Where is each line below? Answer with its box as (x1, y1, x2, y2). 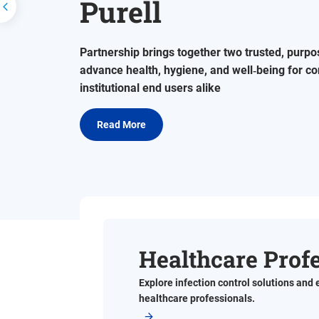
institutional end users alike (80, 80, 221, 95)
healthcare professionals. (139, 293, 255, 304)
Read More (97, 118, 146, 130)
